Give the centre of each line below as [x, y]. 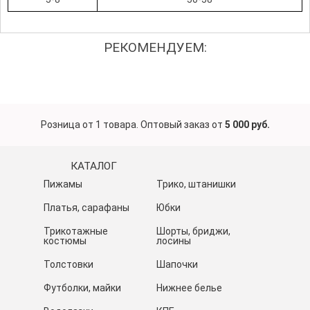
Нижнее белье [189, 288]
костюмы [65, 241]
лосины [173, 241]
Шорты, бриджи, [193, 231]
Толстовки [68, 265]
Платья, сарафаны [86, 208]
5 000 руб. [247, 125]
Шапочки [177, 265]
